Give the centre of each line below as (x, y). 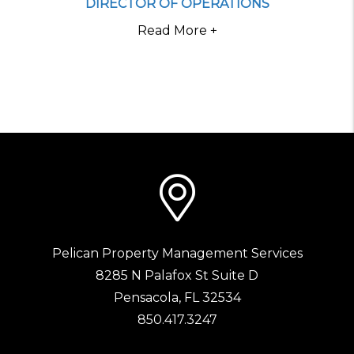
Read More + (177, 30)
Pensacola (146, 298)
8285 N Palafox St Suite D (177, 275)
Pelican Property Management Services (177, 253)
